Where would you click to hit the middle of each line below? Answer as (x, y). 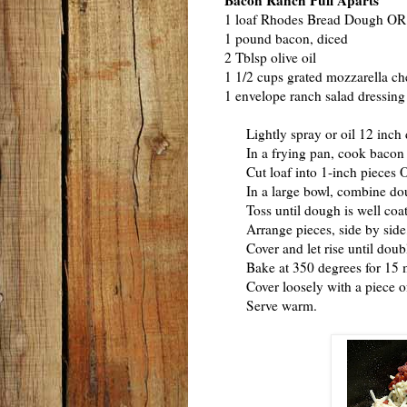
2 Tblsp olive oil (270, 58)
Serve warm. (271, 306)
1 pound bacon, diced (286, 39)
